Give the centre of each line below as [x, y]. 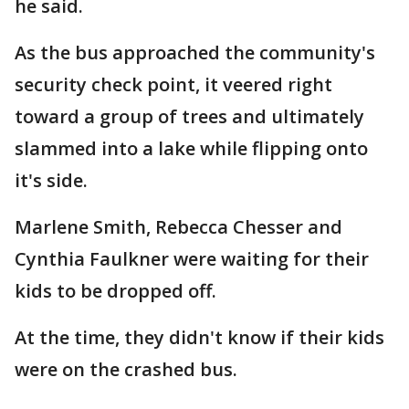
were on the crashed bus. [126, 369]
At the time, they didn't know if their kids [199, 337]
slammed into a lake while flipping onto [191, 148]
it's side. [51, 180]
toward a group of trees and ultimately [189, 116]
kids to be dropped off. [115, 291]
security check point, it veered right [173, 84]
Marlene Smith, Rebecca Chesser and [178, 227]
